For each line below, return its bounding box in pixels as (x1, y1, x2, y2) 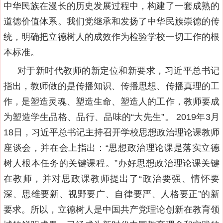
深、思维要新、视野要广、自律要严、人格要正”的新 (3, 189, 220, 200)
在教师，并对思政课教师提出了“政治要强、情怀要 (3, 174, 220, 184)
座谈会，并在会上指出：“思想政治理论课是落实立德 (3, 143, 220, 153)
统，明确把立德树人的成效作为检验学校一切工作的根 (3, 32, 220, 42)
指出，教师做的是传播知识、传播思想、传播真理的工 (3, 81, 220, 92)
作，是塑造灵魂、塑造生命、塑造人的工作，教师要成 (3, 97, 220, 107)
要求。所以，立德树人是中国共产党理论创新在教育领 (3, 205, 220, 215)
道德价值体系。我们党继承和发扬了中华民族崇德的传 (3, 16, 220, 27)
